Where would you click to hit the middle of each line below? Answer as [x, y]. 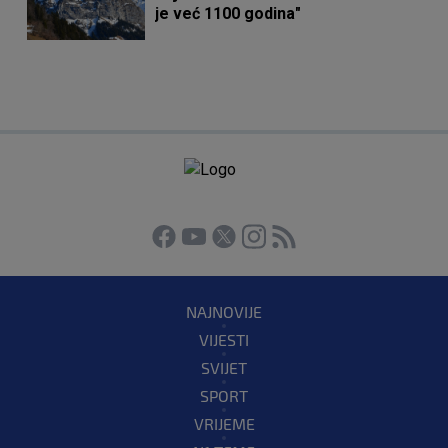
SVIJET [224, 368]
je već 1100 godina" [228, 14]
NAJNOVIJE [224, 312]
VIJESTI [224, 340]
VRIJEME [224, 424]
